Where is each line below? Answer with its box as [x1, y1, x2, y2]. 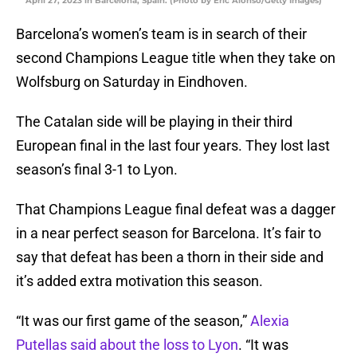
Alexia [250, 312, 289, 330]
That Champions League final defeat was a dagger [16, 201, 335, 218]
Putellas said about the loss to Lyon [16, 336, 238, 354]
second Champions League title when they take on [16, 49, 335, 67]
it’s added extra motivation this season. [16, 273, 263, 290]
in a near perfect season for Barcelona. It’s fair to [16, 225, 321, 242]
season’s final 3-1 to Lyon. [16, 161, 178, 178]
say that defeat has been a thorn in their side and [16, 249, 324, 266]
